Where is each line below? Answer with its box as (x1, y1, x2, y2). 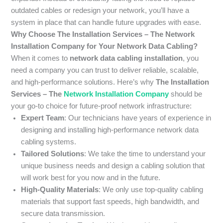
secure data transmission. (21, 210, 106, 218)
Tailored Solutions (21, 150, 85, 158)
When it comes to (11, 54, 70, 63)
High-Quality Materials (21, 186, 99, 194)
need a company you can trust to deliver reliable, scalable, (11, 66, 199, 75)
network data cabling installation (70, 54, 183, 63)
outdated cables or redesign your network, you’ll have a (11, 6, 190, 15)
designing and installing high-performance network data (21, 126, 199, 134)
